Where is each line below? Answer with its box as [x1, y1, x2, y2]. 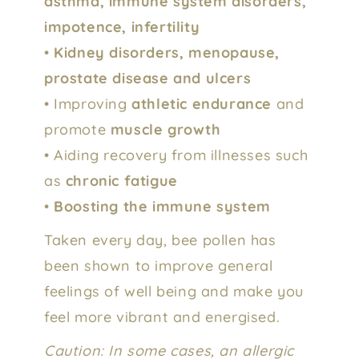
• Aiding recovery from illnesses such [44, 145, 309, 164]
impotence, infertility [44, 17, 200, 36]
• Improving [44, 94, 132, 113]
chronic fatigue [65, 171, 178, 190]
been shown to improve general [44, 256, 273, 275]
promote [44, 119, 111, 139]
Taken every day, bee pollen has [44, 230, 276, 249]
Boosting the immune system [54, 196, 271, 216]
